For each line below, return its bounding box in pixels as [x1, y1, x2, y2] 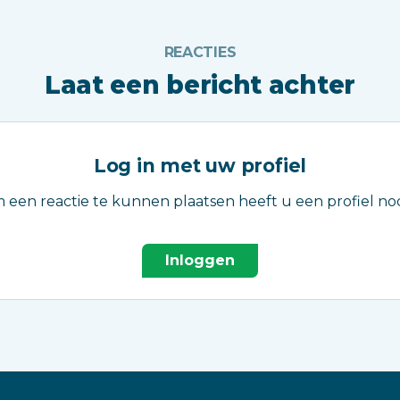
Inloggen [165, 251, 235, 269]
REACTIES [163, 43, 237, 61]
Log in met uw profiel [93, 154, 307, 177]
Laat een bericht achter [45, 69, 355, 100]
